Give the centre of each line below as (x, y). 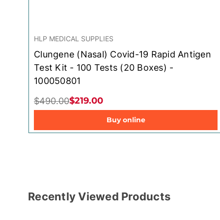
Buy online (126, 120)
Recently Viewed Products (99, 196)
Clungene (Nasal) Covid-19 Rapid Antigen (123, 54)
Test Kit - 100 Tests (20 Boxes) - (104, 67)
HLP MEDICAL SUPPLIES (74, 38)
